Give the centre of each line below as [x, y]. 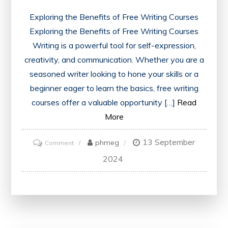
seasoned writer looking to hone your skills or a [114, 74]
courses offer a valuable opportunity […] [103, 103]
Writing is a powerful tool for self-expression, [114, 46]
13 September [169, 142]
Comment [59, 143]
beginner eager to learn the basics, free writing [114, 88]
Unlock [83, 156]
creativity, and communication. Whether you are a [114, 60]
